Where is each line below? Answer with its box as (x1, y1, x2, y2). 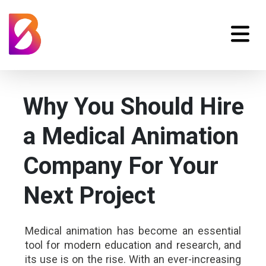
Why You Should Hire (23, 93, 244, 121)
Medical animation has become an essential (25, 224, 241, 237)
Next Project (23, 182, 155, 210)
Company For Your (23, 152, 218, 180)
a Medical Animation (23, 122, 239, 150)
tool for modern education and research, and (25, 239, 241, 251)
